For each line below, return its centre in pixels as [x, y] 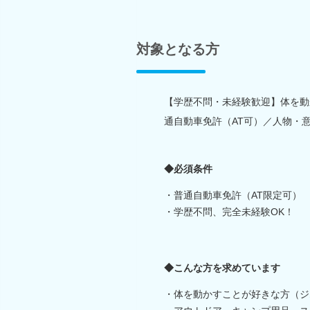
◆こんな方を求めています [222, 267]
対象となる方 [178, 49]
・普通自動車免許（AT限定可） [233, 195]
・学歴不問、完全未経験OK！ [229, 211]
